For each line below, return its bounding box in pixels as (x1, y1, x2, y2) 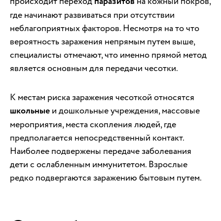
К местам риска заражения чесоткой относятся (10, 91, 194, 104)
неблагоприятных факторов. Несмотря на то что (10, 22, 199, 35)
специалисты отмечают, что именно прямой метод (10, 49, 207, 62)
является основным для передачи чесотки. (10, 62, 178, 75)
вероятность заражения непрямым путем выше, (10, 36, 195, 48)
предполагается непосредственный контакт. (10, 132, 184, 145)
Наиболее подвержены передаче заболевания (10, 145, 191, 158)
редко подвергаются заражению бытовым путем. (10, 172, 202, 184)
